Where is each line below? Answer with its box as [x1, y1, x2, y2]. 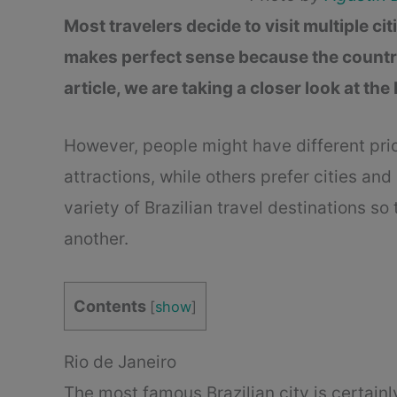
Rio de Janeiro [64, 351, 176, 372]
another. [64, 229, 128, 250]
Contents [74, 296, 146, 315]
